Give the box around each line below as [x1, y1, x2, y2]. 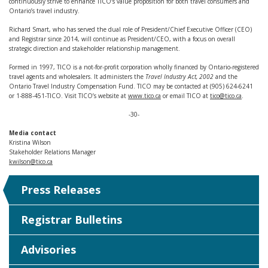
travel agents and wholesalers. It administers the [9, 72, 145, 81]
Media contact [9, 129, 56, 137]
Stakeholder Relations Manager [9, 148, 96, 156]
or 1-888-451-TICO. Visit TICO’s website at [9, 92, 128, 100]
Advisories [21, 242, 76, 257]
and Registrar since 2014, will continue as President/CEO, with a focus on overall [9, 35, 235, 43]
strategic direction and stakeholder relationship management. [9, 44, 180, 53]
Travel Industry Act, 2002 [145, 72, 214, 81]
